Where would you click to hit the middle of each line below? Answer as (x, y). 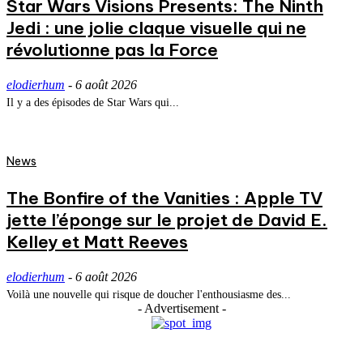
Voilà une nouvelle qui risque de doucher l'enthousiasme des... (149, 295)
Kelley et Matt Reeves (97, 242)
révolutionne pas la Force (112, 50)
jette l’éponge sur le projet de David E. (167, 220)
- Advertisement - (181, 309)
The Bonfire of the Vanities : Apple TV (164, 199)
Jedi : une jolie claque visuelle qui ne (156, 28)
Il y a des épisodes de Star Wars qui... (93, 103)
